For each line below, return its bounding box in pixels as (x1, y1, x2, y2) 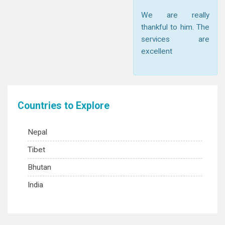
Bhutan (28, 163, 51, 172)
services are (141, 35, 209, 44)
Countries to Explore (18, 100, 109, 111)
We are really (141, 11, 209, 20)
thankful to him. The (141, 23, 209, 32)
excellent (141, 47, 172, 56)
